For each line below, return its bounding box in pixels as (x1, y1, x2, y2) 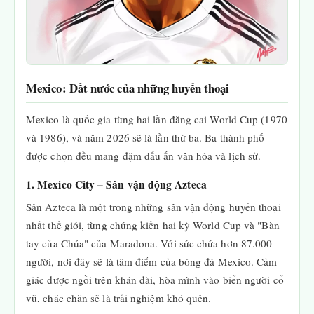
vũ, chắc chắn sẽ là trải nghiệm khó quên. (26, 291, 212, 305)
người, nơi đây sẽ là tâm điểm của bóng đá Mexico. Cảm (26, 254, 278, 268)
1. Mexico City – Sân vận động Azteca (26, 177, 207, 192)
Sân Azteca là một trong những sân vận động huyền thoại (26, 200, 281, 214)
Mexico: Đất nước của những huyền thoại (26, 79, 230, 97)
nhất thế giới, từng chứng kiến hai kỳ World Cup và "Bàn (26, 218, 280, 232)
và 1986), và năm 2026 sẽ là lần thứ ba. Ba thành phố (26, 130, 265, 144)
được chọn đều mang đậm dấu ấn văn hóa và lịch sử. (26, 149, 261, 163)
